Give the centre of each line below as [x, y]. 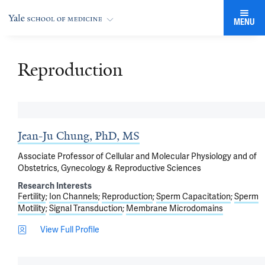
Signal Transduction [86, 208]
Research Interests [55, 186]
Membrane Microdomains [174, 208]
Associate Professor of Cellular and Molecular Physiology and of [137, 156]
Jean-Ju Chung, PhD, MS [79, 136]
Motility [32, 208]
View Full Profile [70, 230]
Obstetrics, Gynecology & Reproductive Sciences [109, 168]
